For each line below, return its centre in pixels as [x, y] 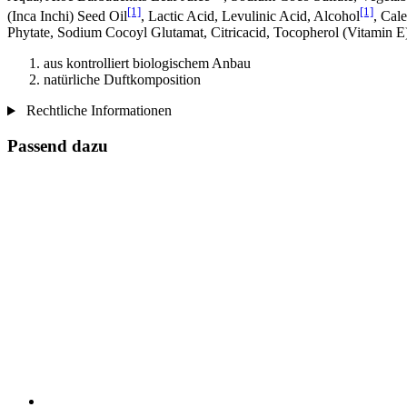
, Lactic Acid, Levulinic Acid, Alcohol [250, 16]
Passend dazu [58, 146]
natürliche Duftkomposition [122, 80]
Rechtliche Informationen [97, 111]
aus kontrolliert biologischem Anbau [147, 64]
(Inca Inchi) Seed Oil [67, 16]
